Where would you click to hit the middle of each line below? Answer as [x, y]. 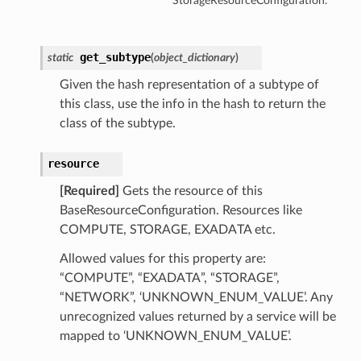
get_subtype [115, 58]
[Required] [89, 191]
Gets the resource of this [191, 191]
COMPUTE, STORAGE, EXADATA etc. [167, 230]
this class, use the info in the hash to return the [192, 104]
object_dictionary [194, 58]
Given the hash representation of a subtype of [189, 85]
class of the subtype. [117, 124]
